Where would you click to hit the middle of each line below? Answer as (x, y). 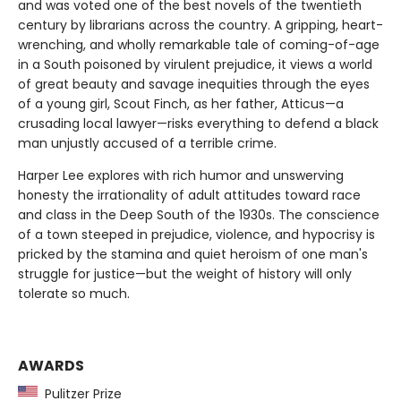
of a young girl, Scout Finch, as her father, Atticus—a (181, 103)
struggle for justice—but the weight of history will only (185, 273)
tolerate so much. (74, 293)
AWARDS (51, 365)
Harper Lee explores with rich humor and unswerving (181, 175)
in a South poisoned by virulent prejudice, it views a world (195, 64)
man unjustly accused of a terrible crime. (147, 143)
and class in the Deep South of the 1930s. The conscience (199, 214)
